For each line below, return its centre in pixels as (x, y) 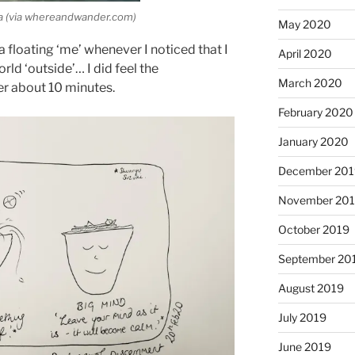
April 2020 (305, 53)
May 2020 (304, 24)
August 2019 (311, 288)
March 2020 (310, 82)
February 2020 (315, 112)
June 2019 (304, 346)
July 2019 (302, 317)
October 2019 (313, 229)
